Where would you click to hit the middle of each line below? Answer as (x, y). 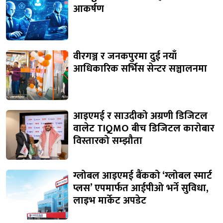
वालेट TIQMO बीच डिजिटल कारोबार (144, 129)
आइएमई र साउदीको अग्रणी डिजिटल (140, 116)
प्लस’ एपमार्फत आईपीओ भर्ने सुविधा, (141, 188)
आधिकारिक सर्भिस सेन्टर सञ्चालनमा (140, 69)
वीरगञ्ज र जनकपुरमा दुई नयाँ (125, 56)
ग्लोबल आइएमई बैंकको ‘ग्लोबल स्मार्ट (143, 176)
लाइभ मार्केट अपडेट (110, 201)
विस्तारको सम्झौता (108, 141)
